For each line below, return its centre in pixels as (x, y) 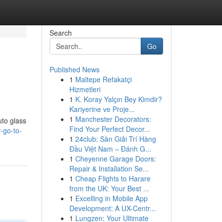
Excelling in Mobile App (111, 198)
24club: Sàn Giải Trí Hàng (115, 139)
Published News (74, 69)
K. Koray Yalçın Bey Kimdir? (118, 99)
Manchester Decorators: (113, 119)
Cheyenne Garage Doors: (115, 159)
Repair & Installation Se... (109, 168)
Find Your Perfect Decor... (110, 129)
